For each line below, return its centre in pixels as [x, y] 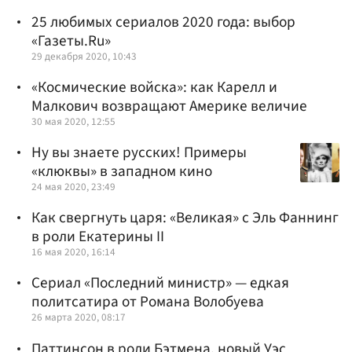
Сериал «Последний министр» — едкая [160, 283]
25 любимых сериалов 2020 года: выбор [163, 22]
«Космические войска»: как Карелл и [154, 87]
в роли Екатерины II [98, 237]
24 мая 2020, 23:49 [73, 187]
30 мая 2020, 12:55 [73, 121]
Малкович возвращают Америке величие [169, 106]
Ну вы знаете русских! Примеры [139, 153]
